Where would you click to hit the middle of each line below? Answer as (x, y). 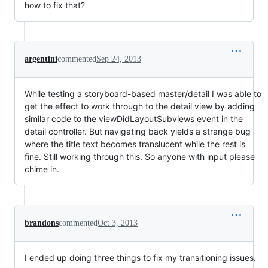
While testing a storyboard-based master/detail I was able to (143, 94)
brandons (42, 223)
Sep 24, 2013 (119, 59)
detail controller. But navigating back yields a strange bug (138, 131)
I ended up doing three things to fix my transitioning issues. (140, 258)
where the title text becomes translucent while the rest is (135, 144)
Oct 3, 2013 (118, 223)
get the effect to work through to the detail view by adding (140, 106)
